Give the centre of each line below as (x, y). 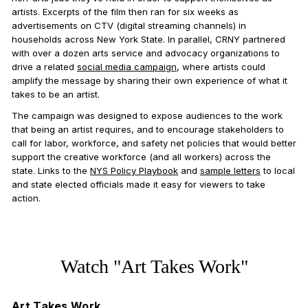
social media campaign (127, 67)
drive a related (44, 67)
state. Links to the (51, 170)
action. (26, 198)
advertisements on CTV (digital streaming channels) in (129, 25)
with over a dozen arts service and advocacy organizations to (146, 53)
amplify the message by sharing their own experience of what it (150, 80)
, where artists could (221, 67)
